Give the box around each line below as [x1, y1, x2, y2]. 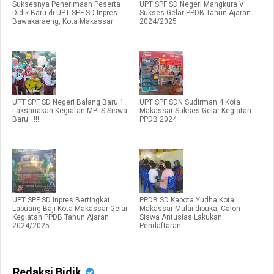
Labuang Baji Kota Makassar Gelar [12, 204, 128, 213]
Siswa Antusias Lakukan [139, 212, 222, 221]
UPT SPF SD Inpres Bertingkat [12, 195, 110, 204]
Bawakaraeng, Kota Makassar [12, 17, 113, 26]
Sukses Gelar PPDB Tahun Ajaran [139, 8, 251, 17]
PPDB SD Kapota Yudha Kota [139, 195, 234, 204]
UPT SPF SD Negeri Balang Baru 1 [12, 97, 124, 106]
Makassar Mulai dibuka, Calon [139, 204, 240, 213]
